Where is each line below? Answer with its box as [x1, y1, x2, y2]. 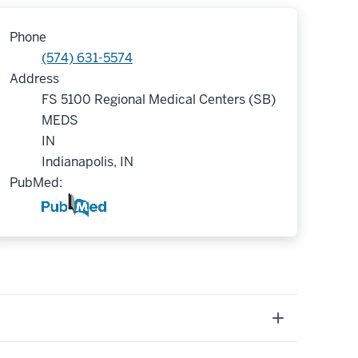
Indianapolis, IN [42, 153, 133, 170]
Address [10, 70, 59, 87]
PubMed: [10, 173, 62, 191]
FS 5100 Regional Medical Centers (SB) [42, 90, 276, 108]
